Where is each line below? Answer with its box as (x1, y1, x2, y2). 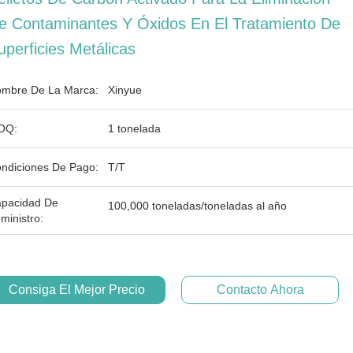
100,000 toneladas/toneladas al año (108, 199, 287, 212)
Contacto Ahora (216, 283, 304, 296)
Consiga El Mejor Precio (8, 283, 145, 296)
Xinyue (108, 84, 142, 96)
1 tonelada (108, 122, 161, 135)
